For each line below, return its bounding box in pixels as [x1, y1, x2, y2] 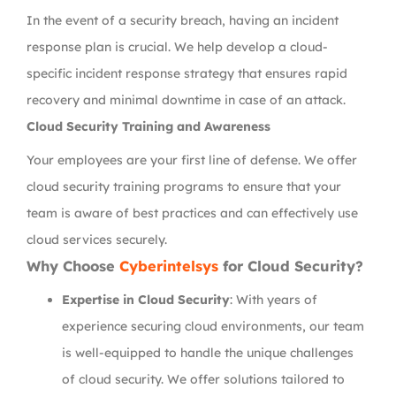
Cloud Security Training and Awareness [27, 118, 270, 134]
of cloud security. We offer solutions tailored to [62, 371, 345, 387]
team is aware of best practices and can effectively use [27, 205, 358, 221]
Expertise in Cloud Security [62, 292, 230, 308]
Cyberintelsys [119, 257, 223, 275]
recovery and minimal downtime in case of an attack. [27, 92, 346, 108]
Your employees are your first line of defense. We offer [27, 152, 357, 168]
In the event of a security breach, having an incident [27, 12, 339, 28]
